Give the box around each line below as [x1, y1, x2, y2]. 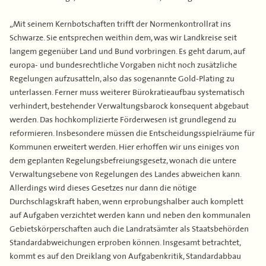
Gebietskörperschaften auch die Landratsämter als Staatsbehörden [9, 222, 249, 234]
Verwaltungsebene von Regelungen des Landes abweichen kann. [9, 167, 241, 179]
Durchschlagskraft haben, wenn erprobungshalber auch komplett [9, 195, 243, 207]
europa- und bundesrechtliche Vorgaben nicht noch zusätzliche [9, 58, 237, 70]
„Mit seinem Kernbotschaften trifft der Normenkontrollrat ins [9, 17, 231, 29]
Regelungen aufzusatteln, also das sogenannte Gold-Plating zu [9, 72, 235, 84]
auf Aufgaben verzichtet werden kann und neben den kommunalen [9, 208, 251, 220]
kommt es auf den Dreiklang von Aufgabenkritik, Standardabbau [9, 249, 241, 261]
